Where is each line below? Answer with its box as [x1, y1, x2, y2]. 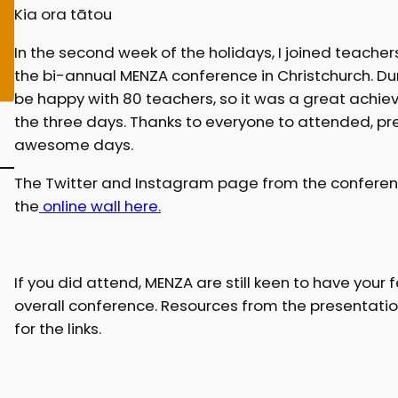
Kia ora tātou [13, 4, 112, 26]
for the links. [13, 317, 101, 339]
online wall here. [38, 195, 161, 218]
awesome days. [13, 134, 133, 156]
